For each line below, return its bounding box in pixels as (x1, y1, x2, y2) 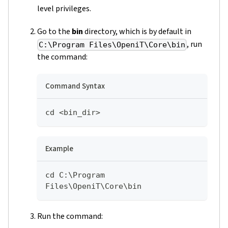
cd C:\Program (45, 170, 105, 180)
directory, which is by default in (83, 25, 191, 37)
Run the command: (37, 210, 103, 222)
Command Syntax (45, 80, 105, 92)
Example (45, 142, 73, 154)
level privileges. (37, 3, 91, 14)
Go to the (37, 25, 72, 37)
